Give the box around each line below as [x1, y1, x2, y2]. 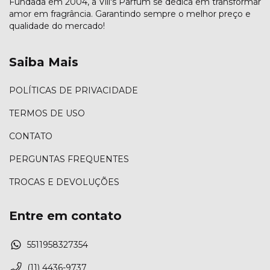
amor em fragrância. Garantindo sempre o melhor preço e [9, 8, 251, 19]
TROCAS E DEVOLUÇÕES [9, 177, 119, 188]
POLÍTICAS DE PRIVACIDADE [9, 85, 138, 96]
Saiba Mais [9, 54, 78, 69]
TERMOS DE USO [9, 108, 85, 119]
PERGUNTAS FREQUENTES [9, 154, 129, 165]
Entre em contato [9, 209, 122, 224]
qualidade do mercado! [9, 20, 105, 31]
